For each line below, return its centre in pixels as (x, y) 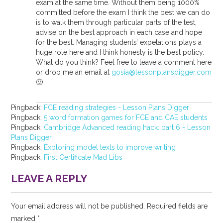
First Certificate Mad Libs (83, 157)
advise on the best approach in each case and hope (119, 32)
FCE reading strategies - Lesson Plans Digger (117, 107)
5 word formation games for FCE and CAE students (126, 117)
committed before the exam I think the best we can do (123, 12)
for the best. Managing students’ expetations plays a (119, 42)
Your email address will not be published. (78, 206)
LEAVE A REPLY (49, 178)
